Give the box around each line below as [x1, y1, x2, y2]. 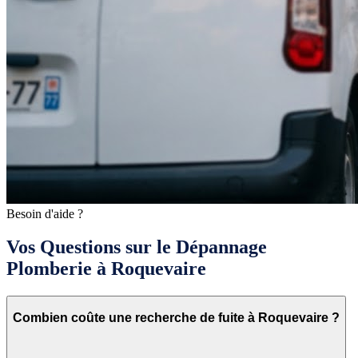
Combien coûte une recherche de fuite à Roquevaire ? [13, 310, 340, 324]
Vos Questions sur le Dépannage [6, 237, 267, 258]
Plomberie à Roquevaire [6, 258, 206, 280]
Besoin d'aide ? [6, 206, 83, 221]
